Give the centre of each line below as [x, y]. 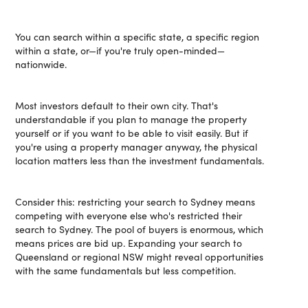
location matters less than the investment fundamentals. [140, 161]
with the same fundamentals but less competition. [126, 271]
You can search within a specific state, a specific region [137, 37]
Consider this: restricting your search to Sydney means [135, 202]
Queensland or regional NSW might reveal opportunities [140, 257]
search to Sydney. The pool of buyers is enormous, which [140, 229]
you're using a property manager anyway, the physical [136, 147]
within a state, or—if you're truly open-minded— [120, 51]
